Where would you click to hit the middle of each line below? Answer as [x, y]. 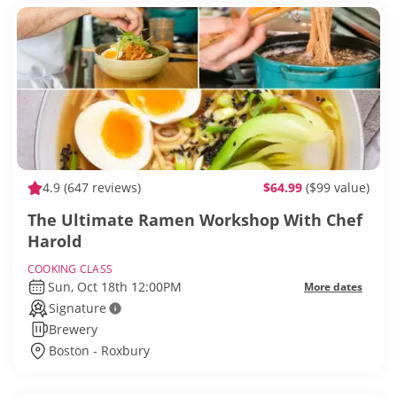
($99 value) [338, 188]
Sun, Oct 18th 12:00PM [114, 287]
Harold [54, 241]
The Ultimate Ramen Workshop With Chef [195, 220]
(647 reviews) [101, 188]
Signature [78, 308]
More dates [333, 287]
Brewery [73, 330]
